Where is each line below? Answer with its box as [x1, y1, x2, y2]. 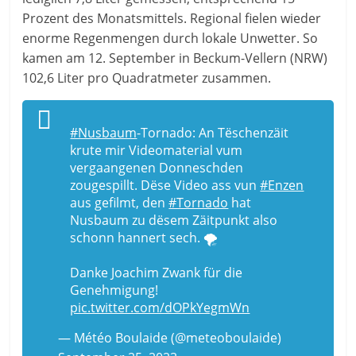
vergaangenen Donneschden [70, 158, 244, 176]
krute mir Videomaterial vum [70, 141, 243, 159]
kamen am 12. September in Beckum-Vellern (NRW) [22, 48, 328, 67]
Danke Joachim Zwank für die [70, 263, 243, 281]
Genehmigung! [70, 281, 159, 299]
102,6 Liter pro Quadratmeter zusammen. [22, 68, 272, 87]
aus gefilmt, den [70, 193, 169, 211]
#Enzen [260, 176, 304, 194]
